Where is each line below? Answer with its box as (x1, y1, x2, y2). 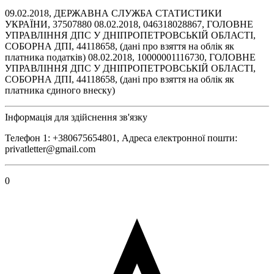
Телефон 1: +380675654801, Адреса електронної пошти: (5, 132, 237, 143)
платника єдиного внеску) (5, 84, 115, 95)
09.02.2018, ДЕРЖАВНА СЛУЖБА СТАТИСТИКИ (5, 7, 222, 18)
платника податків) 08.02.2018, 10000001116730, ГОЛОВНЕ (5, 51, 256, 62)
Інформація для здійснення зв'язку (5, 111, 147, 122)
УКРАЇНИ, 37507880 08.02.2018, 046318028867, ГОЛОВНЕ (5, 18, 253, 29)
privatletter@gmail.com (5, 143, 95, 154)
